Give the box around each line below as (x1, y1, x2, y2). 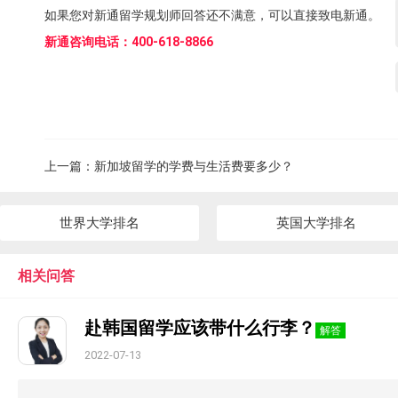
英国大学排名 (276, 215, 356, 231)
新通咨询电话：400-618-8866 (44, 35, 213, 49)
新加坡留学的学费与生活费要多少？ (94, 159, 293, 173)
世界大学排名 (60, 215, 139, 231)
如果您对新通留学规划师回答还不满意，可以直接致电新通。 (44, 8, 380, 22)
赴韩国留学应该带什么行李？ (84, 317, 315, 338)
